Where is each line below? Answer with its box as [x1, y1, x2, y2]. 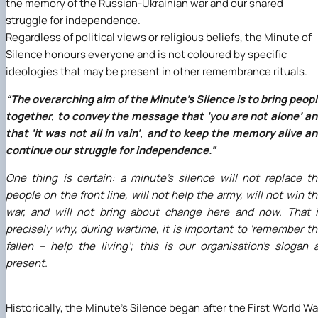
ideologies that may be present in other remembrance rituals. [6, 63, 307, 79]
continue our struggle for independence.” [6, 142, 216, 158]
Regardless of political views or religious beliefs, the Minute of [6, 29, 312, 45]
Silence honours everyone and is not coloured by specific [6, 46, 287, 62]
